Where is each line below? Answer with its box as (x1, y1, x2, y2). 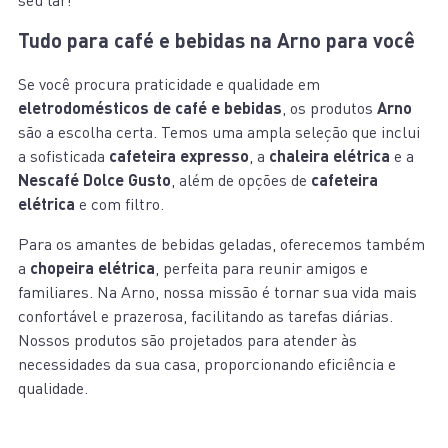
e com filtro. (75, 194, 164, 215)
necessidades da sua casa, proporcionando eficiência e (18, 354, 396, 375)
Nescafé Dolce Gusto (18, 170, 171, 190)
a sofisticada (18, 146, 109, 167)
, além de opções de (171, 170, 311, 191)
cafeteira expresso (109, 146, 249, 166)
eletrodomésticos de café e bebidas (18, 98, 282, 118)
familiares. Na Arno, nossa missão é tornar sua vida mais (18, 282, 417, 303)
